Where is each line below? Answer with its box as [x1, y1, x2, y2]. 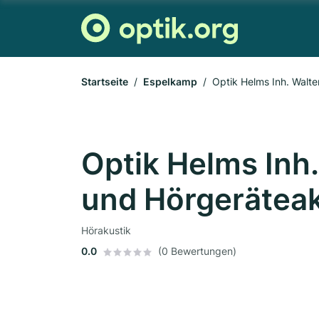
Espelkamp [143, 75, 197, 88]
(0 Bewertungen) [158, 245, 236, 257]
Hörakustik [81, 224, 131, 236]
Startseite [81, 75, 128, 88]
